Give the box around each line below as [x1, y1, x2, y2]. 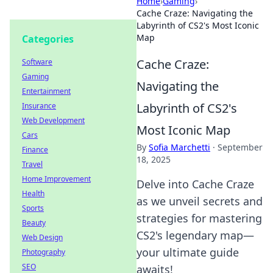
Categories [22, 32, 74, 46]
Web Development [22, 115, 85, 126]
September [218, 141, 263, 153]
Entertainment [22, 86, 71, 96]
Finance [22, 144, 48, 155]
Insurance [22, 101, 56, 111]
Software [22, 57, 52, 67]
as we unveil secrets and [136, 194, 263, 208]
